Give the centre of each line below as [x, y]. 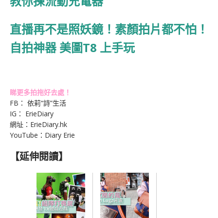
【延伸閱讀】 [39, 157]
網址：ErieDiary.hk [38, 125]
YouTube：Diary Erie [42, 135]
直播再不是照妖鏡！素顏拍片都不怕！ [109, 29]
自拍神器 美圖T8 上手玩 [72, 48]
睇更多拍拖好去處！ [40, 92]
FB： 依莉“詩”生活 [38, 103]
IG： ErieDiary [32, 114]
